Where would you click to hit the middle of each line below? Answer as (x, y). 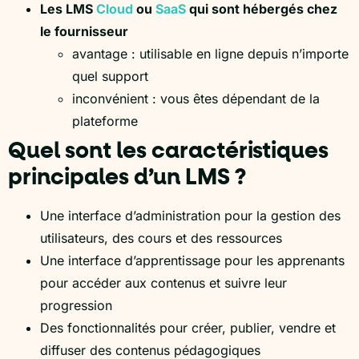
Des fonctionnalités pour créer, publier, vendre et (188, 327)
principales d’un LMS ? (127, 177)
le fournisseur (84, 31)
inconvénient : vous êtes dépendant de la (196, 98)
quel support (110, 76)
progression (76, 305)
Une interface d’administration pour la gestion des (190, 215)
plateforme (105, 121)
